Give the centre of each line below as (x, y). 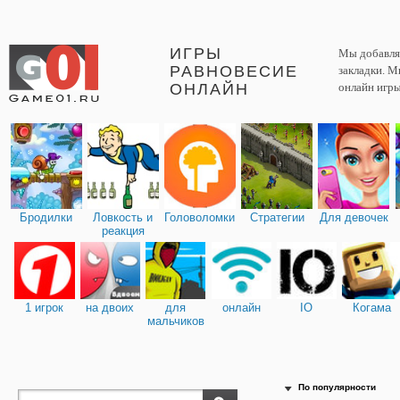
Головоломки (200, 217)
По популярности (337, 387)
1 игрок (45, 307)
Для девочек (354, 217)
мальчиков (175, 321)
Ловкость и (123, 217)
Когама (372, 307)
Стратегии (277, 217)
